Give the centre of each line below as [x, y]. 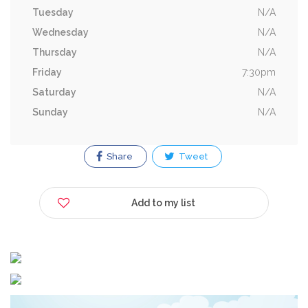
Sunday [50, 112]
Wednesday [60, 32]
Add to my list [164, 203]
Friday [47, 72]
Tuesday [53, 12]
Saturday [54, 92]
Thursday [55, 52]
